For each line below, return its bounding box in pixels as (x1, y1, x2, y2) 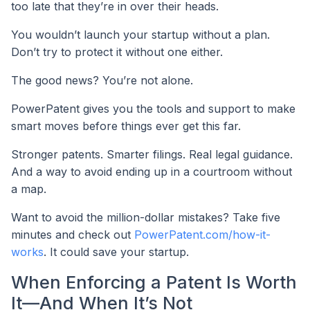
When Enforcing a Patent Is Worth (11, 271, 297, 293)
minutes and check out (11, 227, 134, 241)
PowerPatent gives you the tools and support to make (11, 101, 295, 116)
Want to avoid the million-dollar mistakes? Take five (11, 210, 280, 224)
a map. (11, 181, 46, 196)
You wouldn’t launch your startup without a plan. (11, 27, 270, 42)
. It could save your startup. (44, 244, 189, 259)
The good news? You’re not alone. (11, 73, 193, 87)
